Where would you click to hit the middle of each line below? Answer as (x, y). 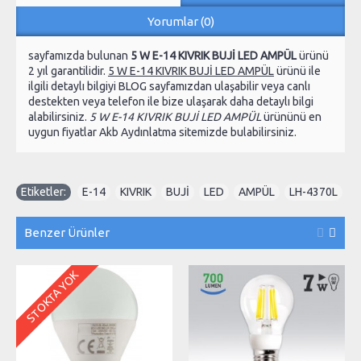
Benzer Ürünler (67, 232)
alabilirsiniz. (58, 117)
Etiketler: (44, 192)
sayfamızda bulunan (79, 56)
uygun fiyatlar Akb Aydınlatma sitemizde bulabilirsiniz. (162, 132)
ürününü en (291, 117)
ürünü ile (297, 71)
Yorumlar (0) (180, 21)
